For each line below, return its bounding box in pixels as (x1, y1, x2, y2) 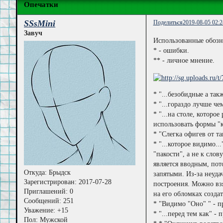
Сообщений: (24, 197, 62, 205)
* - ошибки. (153, 47, 189, 55)
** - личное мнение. (153, 57, 215, 65)
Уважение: (24, 206, 56, 214)
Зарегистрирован (24, 178, 75, 186)
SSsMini (24, 18, 56, 29)
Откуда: (24, 168, 47, 176)
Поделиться (153, 18, 183, 26)
